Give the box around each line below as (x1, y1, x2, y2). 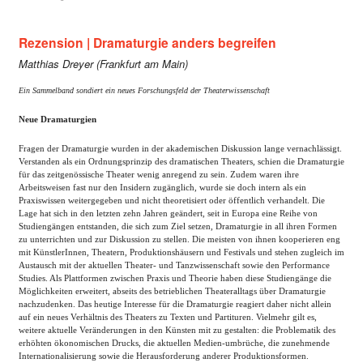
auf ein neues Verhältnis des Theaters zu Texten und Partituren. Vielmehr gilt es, (19, 312, 317, 322)
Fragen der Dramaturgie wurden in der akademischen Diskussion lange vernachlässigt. (19, 143, 342, 153)
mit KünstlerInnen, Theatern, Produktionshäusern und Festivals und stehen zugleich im (19, 247, 344, 257)
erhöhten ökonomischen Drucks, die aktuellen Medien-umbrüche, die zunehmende (19, 338, 330, 348)
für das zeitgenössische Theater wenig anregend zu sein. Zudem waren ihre (19, 169, 299, 179)
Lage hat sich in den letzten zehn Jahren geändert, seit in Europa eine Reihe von (19, 208, 318, 218)
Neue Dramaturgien (19, 114, 96, 124)
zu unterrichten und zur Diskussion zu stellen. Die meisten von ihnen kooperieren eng (19, 234, 340, 244)
